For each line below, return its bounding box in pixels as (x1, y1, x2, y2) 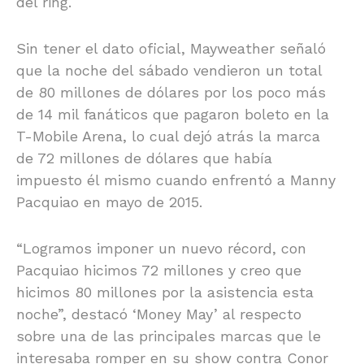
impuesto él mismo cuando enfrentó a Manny (16, 171, 336, 188)
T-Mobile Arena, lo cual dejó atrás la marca (16, 127, 320, 145)
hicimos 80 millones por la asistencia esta (16, 283, 314, 301)
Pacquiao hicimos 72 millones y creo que (16, 261, 301, 279)
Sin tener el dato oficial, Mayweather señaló (16, 39, 326, 57)
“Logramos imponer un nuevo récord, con (16, 239, 306, 257)
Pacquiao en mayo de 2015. (16, 193, 202, 210)
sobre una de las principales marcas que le (16, 327, 321, 344)
